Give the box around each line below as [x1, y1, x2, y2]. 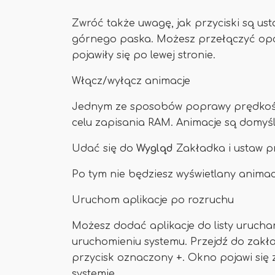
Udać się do [72, 143, 136, 154]
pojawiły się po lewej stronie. [72, 50, 215, 61]
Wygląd [136, 143, 176, 154]
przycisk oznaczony [72, 252, 176, 263]
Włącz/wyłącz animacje [72, 76, 190, 87]
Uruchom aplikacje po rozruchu [72, 195, 234, 206]
